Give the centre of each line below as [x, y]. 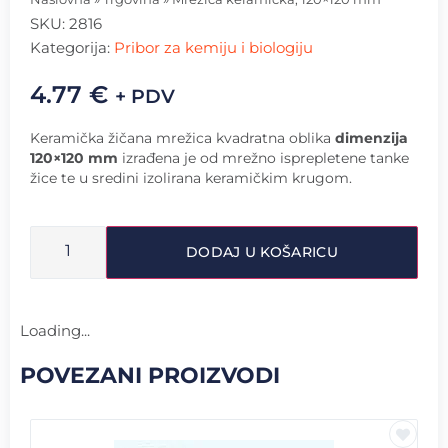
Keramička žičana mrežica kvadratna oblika [182, 138]
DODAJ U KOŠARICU [262, 251]
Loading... [55, 330]
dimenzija [371, 138]
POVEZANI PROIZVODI [150, 375]
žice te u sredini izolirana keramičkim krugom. [191, 178]
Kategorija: [72, 48]
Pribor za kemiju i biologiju [213, 48]
